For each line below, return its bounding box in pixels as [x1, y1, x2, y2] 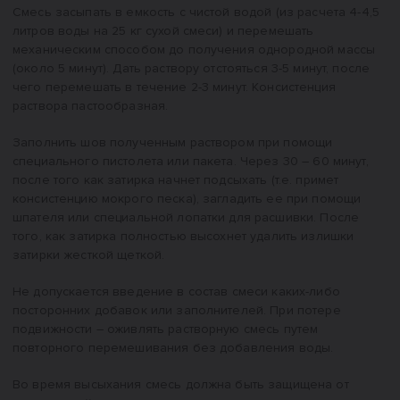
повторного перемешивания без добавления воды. [12, 340, 334, 355]
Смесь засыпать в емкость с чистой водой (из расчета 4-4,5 [12, 4, 379, 20]
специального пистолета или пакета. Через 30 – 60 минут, [12, 154, 369, 169]
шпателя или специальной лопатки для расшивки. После [12, 210, 360, 225]
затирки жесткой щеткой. [12, 247, 165, 262]
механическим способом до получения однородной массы [12, 42, 376, 57]
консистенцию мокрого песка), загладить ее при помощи [12, 191, 362, 206]
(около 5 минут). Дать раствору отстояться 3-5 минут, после [12, 61, 371, 76]
